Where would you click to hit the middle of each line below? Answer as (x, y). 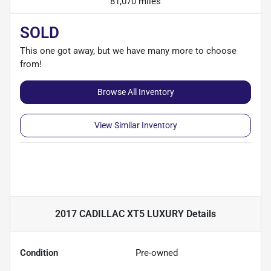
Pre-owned (157, 253)
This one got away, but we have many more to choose (128, 51)
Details (200, 214)
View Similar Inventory (135, 125)
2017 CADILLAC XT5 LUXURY (119, 214)
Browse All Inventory (135, 92)
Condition (39, 253)
